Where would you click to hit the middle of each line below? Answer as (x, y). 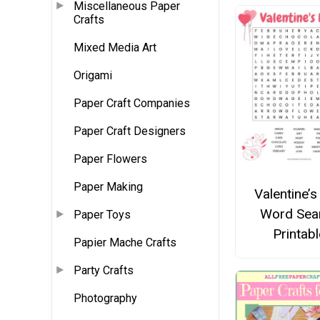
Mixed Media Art (115, 48)
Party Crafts (104, 271)
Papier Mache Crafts (125, 243)
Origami (93, 76)
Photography (105, 299)
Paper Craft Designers (130, 131)
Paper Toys (102, 215)
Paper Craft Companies (132, 104)
